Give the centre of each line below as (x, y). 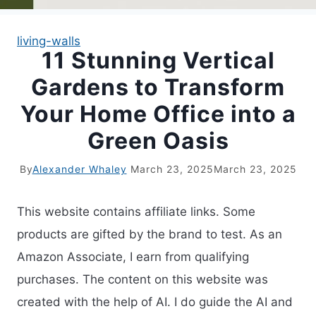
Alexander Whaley (79, 169)
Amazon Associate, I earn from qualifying (133, 257)
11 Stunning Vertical (158, 60)
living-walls (49, 41)
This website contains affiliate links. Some (136, 212)
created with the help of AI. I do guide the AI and (155, 302)
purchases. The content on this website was (142, 280)
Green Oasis (158, 140)
